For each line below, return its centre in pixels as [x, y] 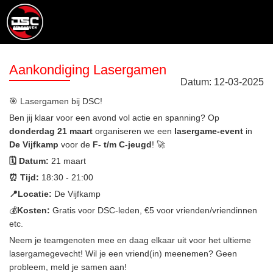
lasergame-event [210, 131]
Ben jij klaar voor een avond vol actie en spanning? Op [114, 118]
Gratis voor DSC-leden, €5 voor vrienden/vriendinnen [155, 210]
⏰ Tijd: [25, 177]
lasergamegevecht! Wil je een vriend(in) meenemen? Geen [123, 253]
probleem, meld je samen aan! [68, 267]
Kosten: [35, 210]
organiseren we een [135, 131]
